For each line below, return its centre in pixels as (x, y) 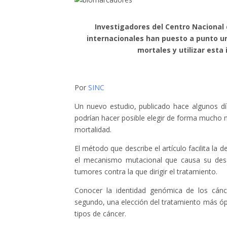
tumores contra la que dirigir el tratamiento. (146, 172)
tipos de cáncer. (100, 214)
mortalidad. (93, 130)
